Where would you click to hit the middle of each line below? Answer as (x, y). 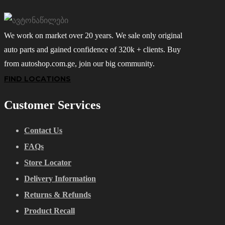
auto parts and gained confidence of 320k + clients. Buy (92, 49)
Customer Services (52, 105)
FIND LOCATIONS (37, 79)
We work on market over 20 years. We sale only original (93, 35)
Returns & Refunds (58, 195)
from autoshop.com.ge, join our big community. (79, 63)
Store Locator (48, 163)
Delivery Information (60, 179)
